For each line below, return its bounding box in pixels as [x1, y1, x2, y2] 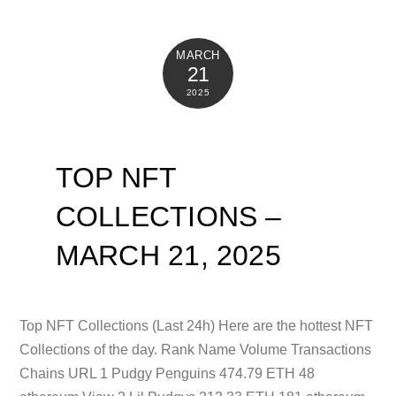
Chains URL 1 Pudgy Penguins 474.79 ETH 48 [19, 366, 316, 382]
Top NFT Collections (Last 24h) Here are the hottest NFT [19, 318, 374, 334]
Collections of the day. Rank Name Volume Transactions [19, 342, 372, 358]
